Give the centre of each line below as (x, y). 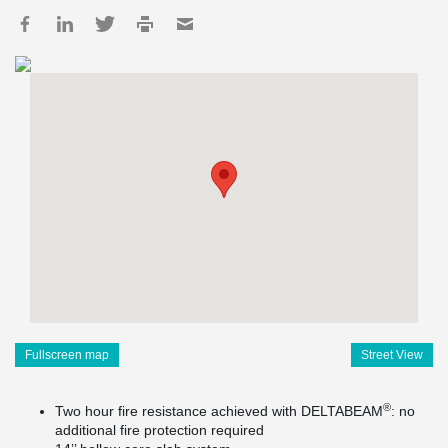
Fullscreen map (67, 355)
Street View (392, 355)
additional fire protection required (159, 430)
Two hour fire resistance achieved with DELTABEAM (219, 411)
